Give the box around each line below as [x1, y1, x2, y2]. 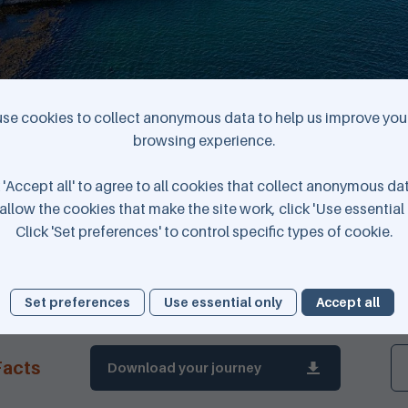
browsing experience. [133, 131, 275, 149]
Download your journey [107, 359, 261, 375]
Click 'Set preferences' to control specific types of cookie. [15, 222, 393, 240]
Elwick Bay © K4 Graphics [135, 181, 273, 196]
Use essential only [163, 294, 282, 310]
